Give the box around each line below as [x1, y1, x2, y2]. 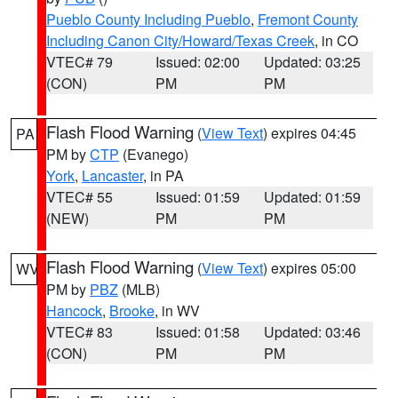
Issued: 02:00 [155, 52, 240, 72]
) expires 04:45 [263, 123, 356, 143]
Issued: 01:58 [155, 322, 240, 342]
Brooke [109, 300, 155, 321]
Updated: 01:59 [264, 187, 362, 207]
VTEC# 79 [46, 52, 113, 72]
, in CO [314, 30, 358, 51]
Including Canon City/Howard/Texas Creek [46, 30, 314, 51]
